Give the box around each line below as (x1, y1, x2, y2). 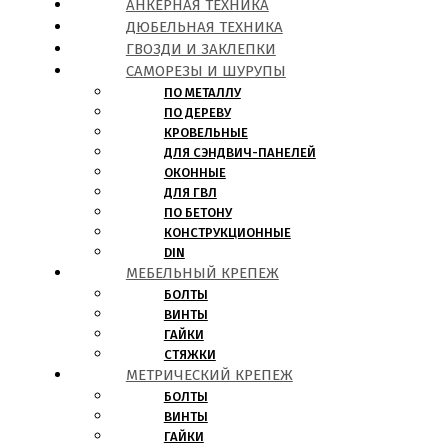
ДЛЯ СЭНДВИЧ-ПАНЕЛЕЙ (163, 145, 316, 161)
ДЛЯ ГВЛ (163, 185, 217, 201)
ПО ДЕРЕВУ (163, 105, 231, 121)
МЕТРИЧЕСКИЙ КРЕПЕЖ (125, 366, 293, 385)
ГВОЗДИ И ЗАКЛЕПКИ (125, 40, 276, 59)
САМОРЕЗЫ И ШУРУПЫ (125, 62, 286, 81)
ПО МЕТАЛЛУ (163, 85, 241, 101)
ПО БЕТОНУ (163, 205, 232, 221)
